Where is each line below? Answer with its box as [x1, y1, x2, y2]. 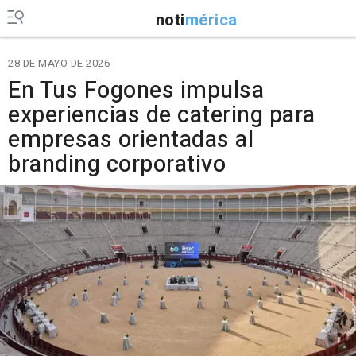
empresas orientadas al [8, 123, 253, 157]
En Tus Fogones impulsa [8, 74, 264, 107]
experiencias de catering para [8, 99, 315, 132]
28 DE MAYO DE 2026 [8, 56, 110, 71]
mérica [184, 8, 238, 32]
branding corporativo [8, 148, 226, 181]
